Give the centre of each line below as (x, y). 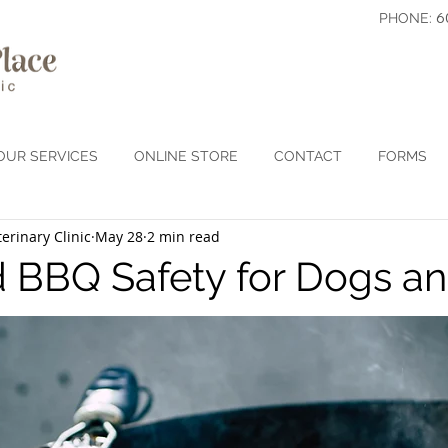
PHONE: (405, 18)
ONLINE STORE (186, 156)
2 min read (183, 236)
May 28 (119, 236)
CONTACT (308, 156)
